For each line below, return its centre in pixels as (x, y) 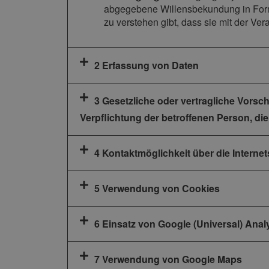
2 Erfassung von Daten (147, 65)
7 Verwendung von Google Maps (168, 259)
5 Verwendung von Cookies (157, 189)
